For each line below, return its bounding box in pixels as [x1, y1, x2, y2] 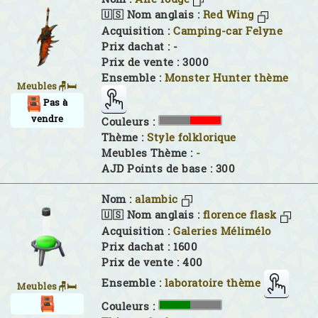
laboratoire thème [164, 275, 261, 290]
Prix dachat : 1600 [102, 239, 197, 253]
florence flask [202, 208, 277, 222]
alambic [135, 192, 178, 206]
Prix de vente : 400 [102, 255, 203, 269]
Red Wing [202, 8, 254, 22]
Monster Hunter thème [164, 70, 289, 84]
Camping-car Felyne [173, 23, 283, 38]
